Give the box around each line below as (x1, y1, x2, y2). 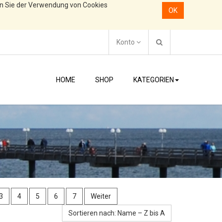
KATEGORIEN (133, 76, 174, 84)
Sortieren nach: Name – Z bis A (68, 209, 165, 217)
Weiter (90, 192, 111, 200)
